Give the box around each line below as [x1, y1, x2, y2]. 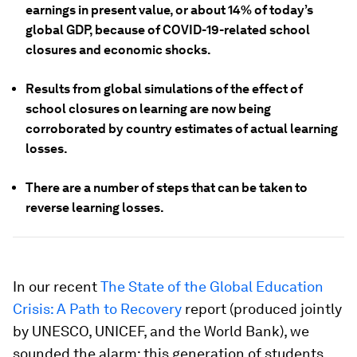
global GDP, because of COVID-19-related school [25, 22, 310, 37]
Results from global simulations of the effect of [25, 81, 303, 96]
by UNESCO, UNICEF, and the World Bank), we [13, 323, 309, 339]
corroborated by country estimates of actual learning [25, 121, 338, 136]
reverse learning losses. [25, 200, 164, 215]
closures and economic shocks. [25, 42, 211, 57]
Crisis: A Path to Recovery [13, 300, 182, 317]
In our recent [13, 278, 97, 295]
